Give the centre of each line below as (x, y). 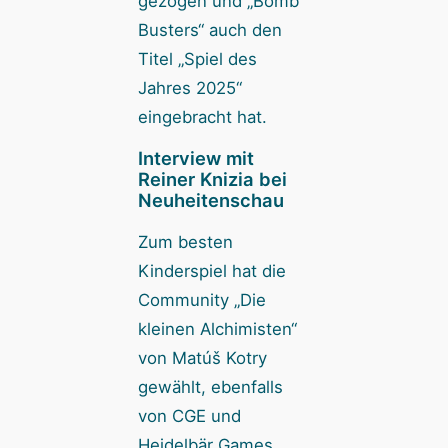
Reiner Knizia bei (212, 179)
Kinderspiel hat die (211, 271)
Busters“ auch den (209, 29)
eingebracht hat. (202, 116)
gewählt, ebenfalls (210, 387)
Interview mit (195, 158)
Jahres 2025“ (189, 87)
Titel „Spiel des (197, 58)
